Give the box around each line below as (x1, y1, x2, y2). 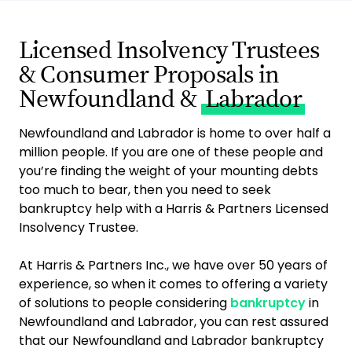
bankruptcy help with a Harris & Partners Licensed (19, 200, 328, 218)
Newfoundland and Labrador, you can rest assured (19, 313, 328, 331)
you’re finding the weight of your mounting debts (19, 162, 318, 180)
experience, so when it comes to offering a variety (19, 275, 328, 293)
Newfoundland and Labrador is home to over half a (19, 124, 331, 142)
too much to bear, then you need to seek (19, 181, 271, 199)
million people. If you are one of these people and (19, 143, 323, 161)
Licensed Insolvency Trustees (19, 35, 320, 66)
